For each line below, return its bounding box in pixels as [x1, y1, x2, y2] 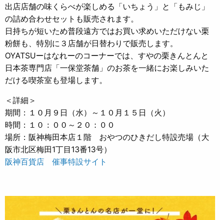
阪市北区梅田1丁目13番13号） [5, 144, 111, 154]
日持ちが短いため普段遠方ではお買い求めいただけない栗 [5, 26, 209, 36]
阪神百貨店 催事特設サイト [5, 157, 107, 166]
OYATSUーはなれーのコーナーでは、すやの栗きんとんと [5, 51, 209, 60]
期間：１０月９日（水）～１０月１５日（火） [5, 108, 170, 117]
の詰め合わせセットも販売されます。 [5, 14, 138, 24]
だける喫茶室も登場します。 [5, 75, 107, 85]
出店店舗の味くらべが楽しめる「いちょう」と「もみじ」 [5, 1, 209, 11]
